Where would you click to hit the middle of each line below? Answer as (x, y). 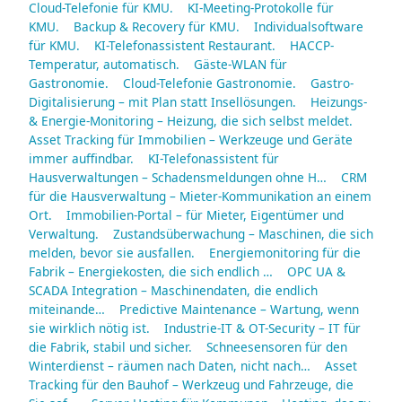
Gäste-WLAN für (240, 65)
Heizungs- (339, 102)
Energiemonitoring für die (285, 253)
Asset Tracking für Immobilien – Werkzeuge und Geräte (191, 140)
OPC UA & (316, 272)
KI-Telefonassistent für (214, 159)
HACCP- (312, 46)
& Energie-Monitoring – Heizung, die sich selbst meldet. (191, 121)
